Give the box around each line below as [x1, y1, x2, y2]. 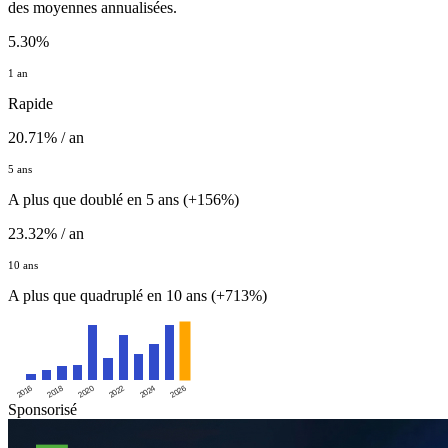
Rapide [8, 95, 53, 113]
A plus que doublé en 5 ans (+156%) [8, 191, 239, 209]
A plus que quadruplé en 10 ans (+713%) [8, 287, 267, 305]
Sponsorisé [8, 401, 77, 419]
